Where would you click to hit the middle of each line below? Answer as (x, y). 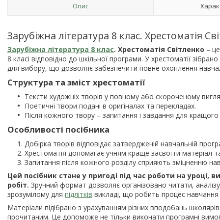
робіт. (18, 185)
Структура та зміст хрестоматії (76, 82)
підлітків (79, 194)
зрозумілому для (36, 194)
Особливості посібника (58, 129)
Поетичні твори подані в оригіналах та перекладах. (110, 106)
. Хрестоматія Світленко (159, 49)
